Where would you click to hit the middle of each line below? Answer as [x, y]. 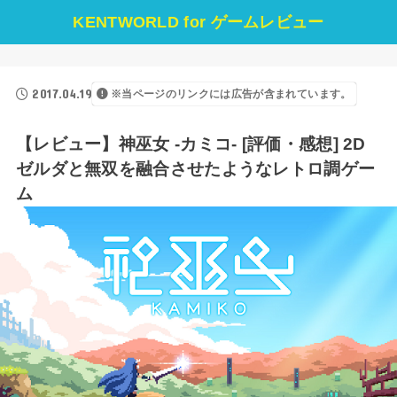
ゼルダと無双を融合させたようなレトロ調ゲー [195, 168]
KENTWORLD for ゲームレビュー [198, 22]
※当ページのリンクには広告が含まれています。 [231, 93]
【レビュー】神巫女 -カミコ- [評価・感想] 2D [191, 144]
